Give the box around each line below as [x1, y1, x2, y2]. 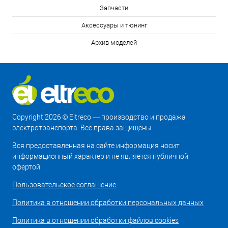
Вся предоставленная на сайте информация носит [12, 141, 180, 150]
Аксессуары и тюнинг [81, 21, 147, 29]
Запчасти [100, 4, 128, 12]
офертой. [12, 163, 42, 171]
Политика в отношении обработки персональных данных [12, 198, 204, 207]
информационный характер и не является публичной [12, 152, 188, 160]
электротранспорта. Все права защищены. [12, 124, 153, 132]
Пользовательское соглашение [12, 181, 116, 189]
